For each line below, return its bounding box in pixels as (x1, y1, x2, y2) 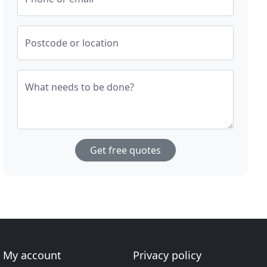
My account (3, 248, 62, 263)
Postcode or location (25, 36, 119, 49)
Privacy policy (132, 248, 201, 263)
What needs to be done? (25, 80, 135, 94)
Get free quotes (90, 144, 162, 157)
